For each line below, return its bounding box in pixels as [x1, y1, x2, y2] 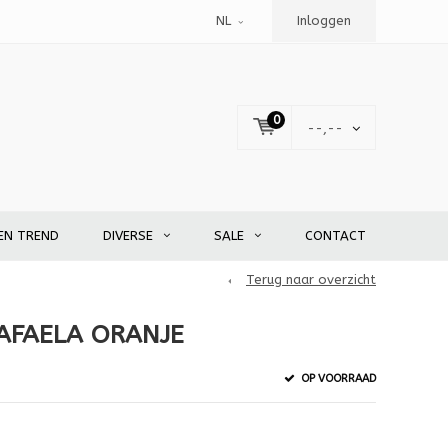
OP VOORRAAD [297, 371, 376, 385]
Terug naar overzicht [246, 272, 376, 288]
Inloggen [297, 13, 351, 28]
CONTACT [305, 228, 366, 244]
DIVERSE [103, 228, 153, 244]
